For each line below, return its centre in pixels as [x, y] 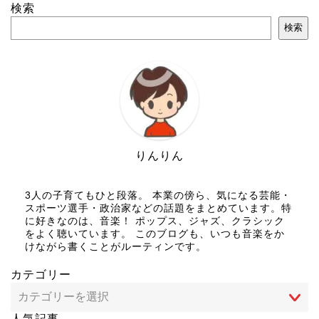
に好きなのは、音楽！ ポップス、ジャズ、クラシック [155, 221]
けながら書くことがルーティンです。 [116, 246]
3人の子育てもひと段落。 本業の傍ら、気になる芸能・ [158, 195]
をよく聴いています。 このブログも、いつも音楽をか [155, 234]
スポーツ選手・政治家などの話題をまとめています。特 [158, 208]
